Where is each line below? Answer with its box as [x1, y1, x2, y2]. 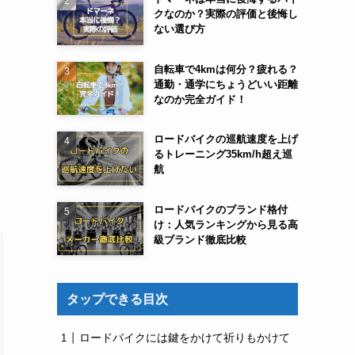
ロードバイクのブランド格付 [153, 203, 288, 216]
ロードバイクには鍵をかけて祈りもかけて [79, 331, 290, 345]
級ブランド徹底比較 [153, 233, 246, 246]
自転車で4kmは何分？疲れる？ [153, 63, 298, 75]
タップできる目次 [67, 292, 168, 307]
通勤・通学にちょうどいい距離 [153, 78, 298, 90]
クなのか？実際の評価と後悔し [153, 7, 298, 20]
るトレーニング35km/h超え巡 [153, 148, 292, 161]
